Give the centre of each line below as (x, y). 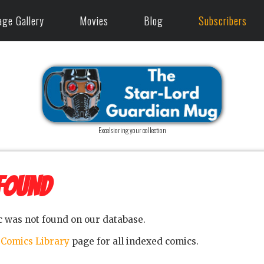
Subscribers (223, 21)
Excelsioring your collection (132, 130)
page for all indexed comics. (134, 241)
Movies (94, 21)
